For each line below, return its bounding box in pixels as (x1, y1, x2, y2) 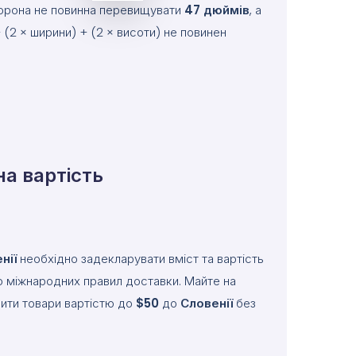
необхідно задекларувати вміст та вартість (17, 250, 264, 267)
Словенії (180, 295, 233, 311)
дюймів (203, 2, 250, 18)
